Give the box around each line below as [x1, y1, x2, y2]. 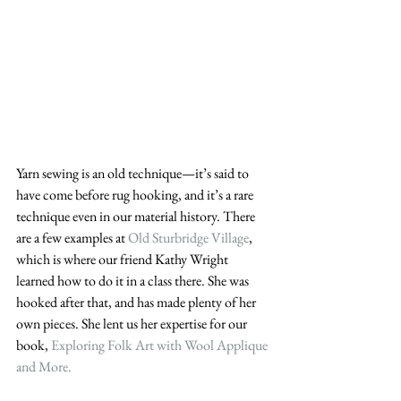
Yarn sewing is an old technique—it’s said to [16, 164, 252, 183]
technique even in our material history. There [16, 207, 258, 226]
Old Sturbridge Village [128, 228, 249, 248]
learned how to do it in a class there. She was [16, 271, 252, 291]
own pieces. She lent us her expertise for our [16, 314, 250, 334]
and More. [16, 357, 72, 377]
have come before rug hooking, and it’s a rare [16, 185, 256, 205]
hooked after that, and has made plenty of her [16, 293, 259, 312]
